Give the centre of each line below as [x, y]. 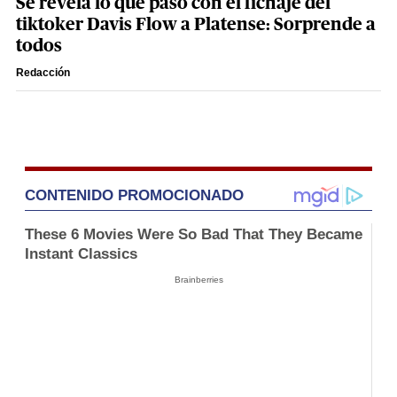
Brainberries [198, 279]
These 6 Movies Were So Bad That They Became [194, 234]
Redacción [43, 72]
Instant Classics [81, 253]
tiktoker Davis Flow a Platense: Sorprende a [196, 24]
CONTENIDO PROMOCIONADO [134, 195]
